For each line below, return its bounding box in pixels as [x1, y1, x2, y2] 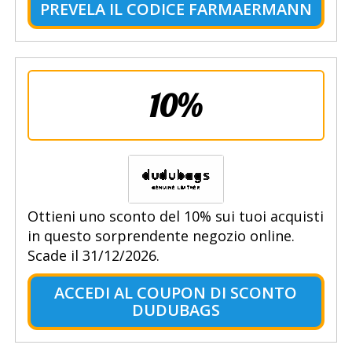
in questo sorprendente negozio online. [27, 226, 295, 246]
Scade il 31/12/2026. [27, 246, 159, 266]
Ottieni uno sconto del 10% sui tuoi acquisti [27, 207, 324, 226]
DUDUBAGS [131, 299, 220, 321]
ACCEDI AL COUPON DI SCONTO [54, 282, 298, 304]
